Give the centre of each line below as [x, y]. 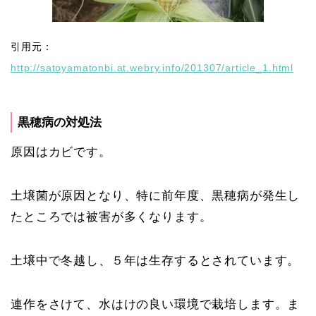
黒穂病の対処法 [60, 123]
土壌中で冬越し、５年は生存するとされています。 [156, 261]
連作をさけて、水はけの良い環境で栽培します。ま [156, 305]
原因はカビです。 [61, 152]
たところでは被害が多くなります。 [111, 217]
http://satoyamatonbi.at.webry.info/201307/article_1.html [152, 68]
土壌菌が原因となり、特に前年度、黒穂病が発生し [156, 196]
